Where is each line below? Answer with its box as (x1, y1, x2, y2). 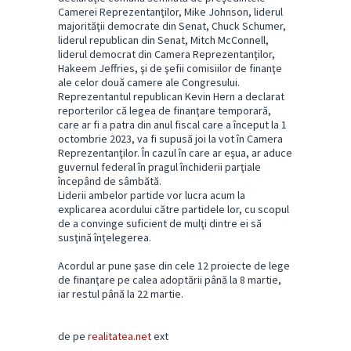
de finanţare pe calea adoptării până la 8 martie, (58, 273, 281, 288)
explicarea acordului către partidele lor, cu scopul (58, 202, 289, 217)
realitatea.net (88, 329, 151, 344)
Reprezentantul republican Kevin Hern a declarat (58, 89, 284, 104)
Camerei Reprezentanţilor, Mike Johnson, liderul (58, 5, 283, 20)
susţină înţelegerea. (58, 230, 151, 245)
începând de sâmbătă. (58, 174, 161, 189)
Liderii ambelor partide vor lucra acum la (58, 188, 245, 203)
